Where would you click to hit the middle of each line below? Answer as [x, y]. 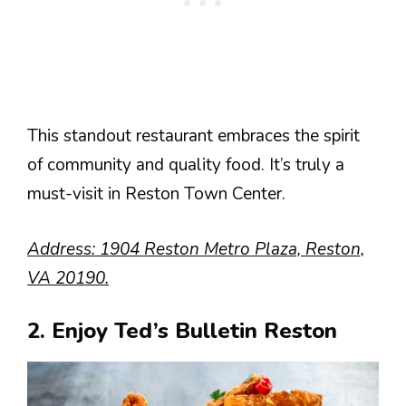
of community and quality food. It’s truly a [186, 165]
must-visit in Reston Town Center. [156, 194]
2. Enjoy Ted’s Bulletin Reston [182, 331]
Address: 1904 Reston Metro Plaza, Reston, [196, 249]
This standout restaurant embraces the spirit [193, 136]
